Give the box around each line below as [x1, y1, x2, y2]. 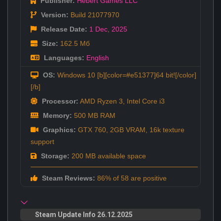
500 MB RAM [72, 111, 115, 119]
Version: [39, 10, 69, 19]
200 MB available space [70, 151, 146, 160]
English [86, 53, 109, 62]
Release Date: [39, 25, 87, 33]
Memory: [41, 111, 72, 119]
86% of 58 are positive [95, 174, 167, 182]
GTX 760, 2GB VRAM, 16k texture [76, 125, 184, 134]
